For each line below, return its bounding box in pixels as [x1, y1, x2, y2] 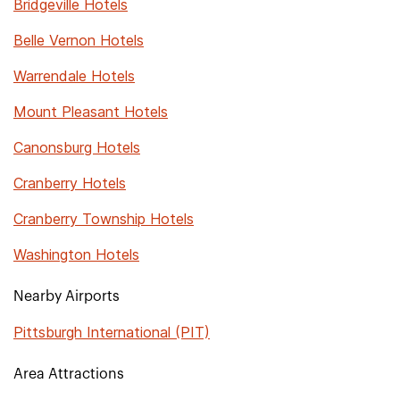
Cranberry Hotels [13, 174, 126, 192]
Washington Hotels [13, 246, 139, 263]
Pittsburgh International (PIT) [13, 323, 210, 341]
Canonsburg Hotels [13, 138, 140, 156]
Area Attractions [13, 367, 124, 381]
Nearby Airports [13, 289, 120, 304]
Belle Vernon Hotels [13, 31, 144, 49]
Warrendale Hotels [13, 67, 135, 85]
